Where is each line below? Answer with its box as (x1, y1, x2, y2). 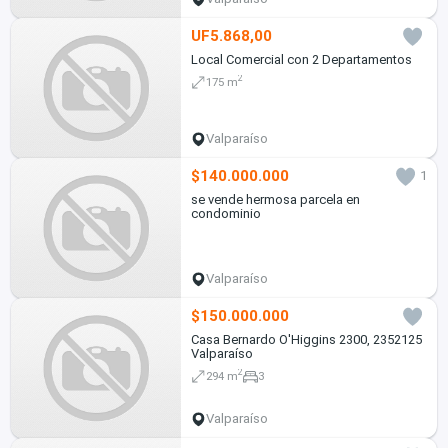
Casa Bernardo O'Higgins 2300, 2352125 (190, 331, 422, 347)
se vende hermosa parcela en (190, 191, 360, 207)
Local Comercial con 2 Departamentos (190, 51, 412, 67)
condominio (190, 205, 261, 221)
